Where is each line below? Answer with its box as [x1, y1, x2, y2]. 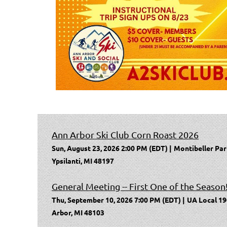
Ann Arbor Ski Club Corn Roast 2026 [52, 129, 199, 140]
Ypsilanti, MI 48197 [52, 156, 114, 166]
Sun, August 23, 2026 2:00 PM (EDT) [52, 143, 168, 153]
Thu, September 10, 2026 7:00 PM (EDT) [52, 195, 181, 205]
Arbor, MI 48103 [52, 208, 104, 217]
